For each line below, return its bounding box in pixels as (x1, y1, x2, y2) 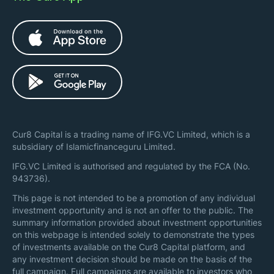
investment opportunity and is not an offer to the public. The (12, 205, 253, 216)
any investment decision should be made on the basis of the (12, 254, 252, 265)
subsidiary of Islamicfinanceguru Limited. (12, 141, 176, 152)
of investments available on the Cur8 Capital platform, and (12, 242, 245, 253)
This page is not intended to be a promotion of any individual (12, 193, 255, 204)
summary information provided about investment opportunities (12, 217, 262, 228)
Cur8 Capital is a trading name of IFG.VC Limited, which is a (12, 129, 250, 140)
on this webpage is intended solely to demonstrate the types (12, 229, 254, 240)
